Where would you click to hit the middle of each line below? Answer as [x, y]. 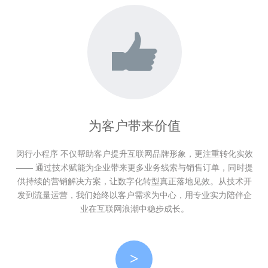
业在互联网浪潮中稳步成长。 [135, 209]
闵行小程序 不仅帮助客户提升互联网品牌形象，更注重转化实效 [135, 154]
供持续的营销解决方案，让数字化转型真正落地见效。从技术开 [135, 181]
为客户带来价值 [135, 126]
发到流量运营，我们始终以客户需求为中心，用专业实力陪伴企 [135, 195]
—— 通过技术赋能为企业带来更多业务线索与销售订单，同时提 [135, 167]
